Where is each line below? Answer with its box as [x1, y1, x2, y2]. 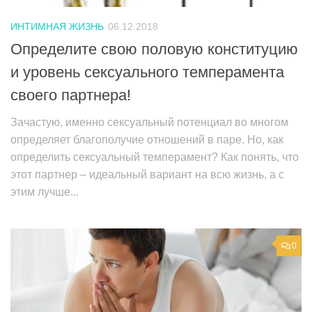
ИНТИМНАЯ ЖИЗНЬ [10, 21, 104, 33]
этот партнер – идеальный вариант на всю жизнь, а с [10, 169, 284, 181]
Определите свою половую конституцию [10, 40, 298, 58]
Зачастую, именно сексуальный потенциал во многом [10, 116, 288, 129]
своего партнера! [10, 86, 131, 104]
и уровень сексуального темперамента [10, 63, 284, 81]
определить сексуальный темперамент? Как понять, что [10, 151, 299, 164]
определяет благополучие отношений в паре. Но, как [10, 134, 283, 146]
